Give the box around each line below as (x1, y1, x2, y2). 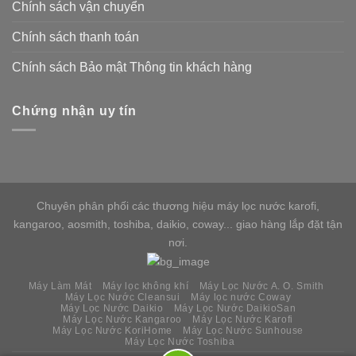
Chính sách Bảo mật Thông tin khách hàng (12, 60, 252, 74)
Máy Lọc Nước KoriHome (52, 325, 172, 337)
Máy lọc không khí (102, 281, 189, 292)
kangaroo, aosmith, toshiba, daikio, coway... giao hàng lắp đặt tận (14, 217, 342, 230)
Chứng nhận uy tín (12, 103, 137, 118)
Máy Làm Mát (28, 281, 92, 292)
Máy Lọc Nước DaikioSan (173, 303, 296, 315)
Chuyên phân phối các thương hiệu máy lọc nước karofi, (37, 199, 319, 212)
